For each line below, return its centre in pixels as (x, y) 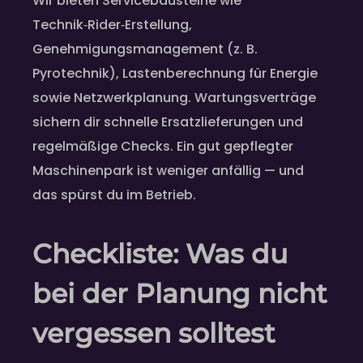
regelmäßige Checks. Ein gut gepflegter (163, 147)
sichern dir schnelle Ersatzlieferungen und (168, 122)
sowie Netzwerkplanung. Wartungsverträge (174, 98)
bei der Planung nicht (180, 294)
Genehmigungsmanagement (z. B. (145, 49)
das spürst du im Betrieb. (114, 195)
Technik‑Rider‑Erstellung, (112, 25)
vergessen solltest (154, 333)
